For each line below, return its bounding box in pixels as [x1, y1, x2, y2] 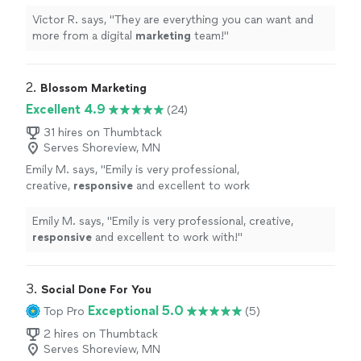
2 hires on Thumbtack [44, 327, 158, 342]
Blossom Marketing [40, 81, 147, 96]
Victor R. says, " [32, 13, 114, 27]
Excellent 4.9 [26, 102, 106, 118]
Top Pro [44, 304, 85, 318]
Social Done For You [41, 283, 151, 297]
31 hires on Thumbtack [44, 126, 162, 140]
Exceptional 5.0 [88, 303, 184, 319]
